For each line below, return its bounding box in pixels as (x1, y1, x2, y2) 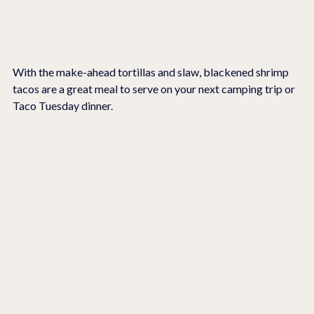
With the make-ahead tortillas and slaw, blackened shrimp (13, 64, 291, 78)
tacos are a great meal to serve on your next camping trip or (13, 81, 297, 95)
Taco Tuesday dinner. (13, 98, 113, 112)
